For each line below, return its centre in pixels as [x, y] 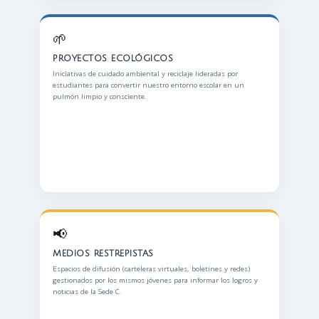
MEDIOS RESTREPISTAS [103, 253]
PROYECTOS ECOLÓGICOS [113, 58]
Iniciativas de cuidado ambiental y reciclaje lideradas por [145, 74]
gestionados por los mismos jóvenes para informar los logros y [155, 280]
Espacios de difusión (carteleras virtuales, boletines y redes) [151, 269]
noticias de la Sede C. [87, 292]
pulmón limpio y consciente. [100, 96]
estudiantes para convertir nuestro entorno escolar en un [148, 85]
